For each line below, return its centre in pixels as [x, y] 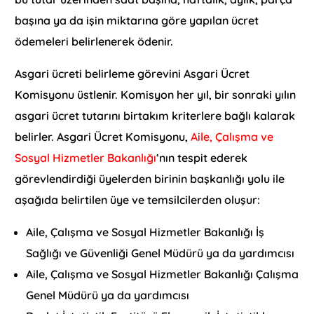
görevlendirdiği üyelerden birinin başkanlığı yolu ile [150, 179]
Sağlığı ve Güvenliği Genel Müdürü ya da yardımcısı [161, 253]
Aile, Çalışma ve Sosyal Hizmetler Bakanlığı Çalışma [163, 274]
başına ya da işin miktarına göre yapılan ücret [137, 21]
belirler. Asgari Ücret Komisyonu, [103, 137]
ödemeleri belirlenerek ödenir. [94, 42]
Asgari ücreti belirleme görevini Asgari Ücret [132, 74]
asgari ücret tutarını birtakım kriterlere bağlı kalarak [155, 116]
